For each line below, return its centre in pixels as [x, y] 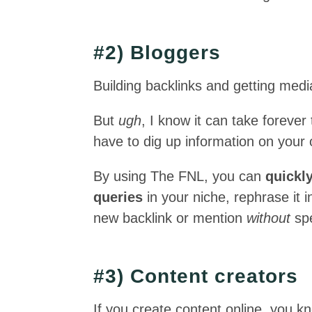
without [269, 218]
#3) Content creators [196, 276]
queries [120, 197]
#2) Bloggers [157, 53]
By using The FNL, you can [180, 176]
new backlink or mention [170, 218]
